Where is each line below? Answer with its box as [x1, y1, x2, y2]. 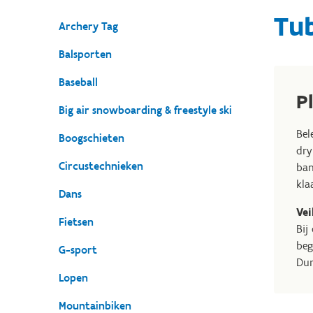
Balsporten [59, 48, 112, 61]
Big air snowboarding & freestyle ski [59, 103, 232, 117]
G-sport [59, 243, 97, 256]
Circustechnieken [59, 159, 143, 173]
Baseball [59, 75, 98, 89]
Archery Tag [59, 20, 118, 33]
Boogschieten [59, 131, 124, 145]
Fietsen [59, 215, 94, 228]
